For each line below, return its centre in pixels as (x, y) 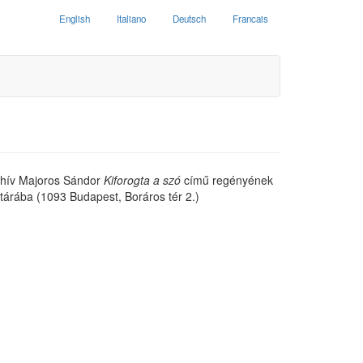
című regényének (226, 180)
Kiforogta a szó (142, 180)
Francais (250, 19)
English (75, 19)
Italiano (131, 19)
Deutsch (189, 19)
